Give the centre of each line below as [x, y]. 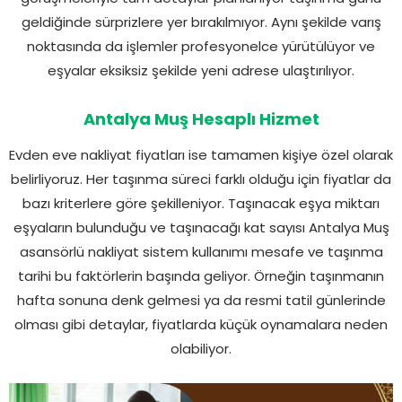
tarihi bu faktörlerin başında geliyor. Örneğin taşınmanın [201, 275]
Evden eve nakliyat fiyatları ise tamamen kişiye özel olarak [201, 154]
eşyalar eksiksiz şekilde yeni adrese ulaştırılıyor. [201, 70]
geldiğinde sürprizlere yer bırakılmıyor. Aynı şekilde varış [201, 22]
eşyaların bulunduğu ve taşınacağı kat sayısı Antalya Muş [201, 227]
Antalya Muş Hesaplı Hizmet [201, 118]
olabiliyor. [201, 348]
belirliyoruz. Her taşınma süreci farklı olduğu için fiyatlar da [201, 179]
